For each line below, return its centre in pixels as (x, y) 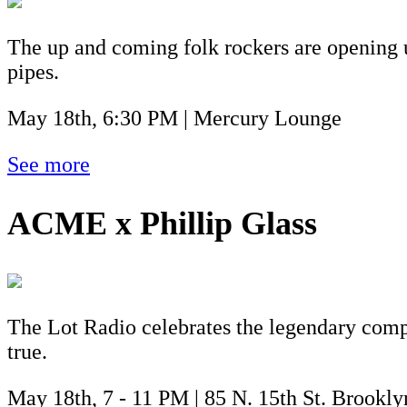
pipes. (33, 71)
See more (49, 164)
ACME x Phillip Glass (162, 223)
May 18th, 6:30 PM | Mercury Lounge (174, 118)
